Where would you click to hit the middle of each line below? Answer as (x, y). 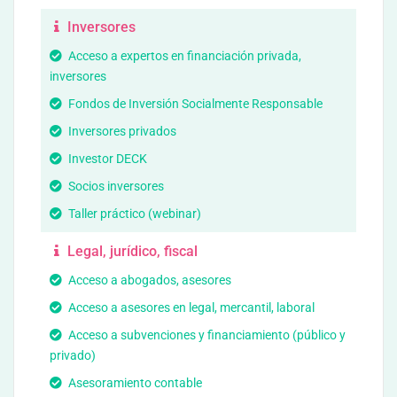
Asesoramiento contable (134, 383)
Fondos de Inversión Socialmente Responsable (194, 104)
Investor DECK (106, 159)
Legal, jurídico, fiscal (131, 251)
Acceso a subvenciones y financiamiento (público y (206, 335)
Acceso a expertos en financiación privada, (183, 56)
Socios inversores (115, 186)
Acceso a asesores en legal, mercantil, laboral (190, 307)
